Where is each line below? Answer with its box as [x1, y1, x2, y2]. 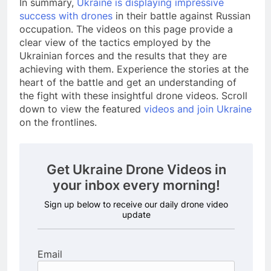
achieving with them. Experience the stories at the [19, 63, 249, 76]
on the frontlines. [19, 116, 97, 129]
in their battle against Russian [113, 10, 250, 22]
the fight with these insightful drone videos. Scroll [19, 90, 247, 102]
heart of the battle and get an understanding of [19, 76, 237, 89]
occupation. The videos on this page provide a [19, 23, 233, 36]
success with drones [19, 10, 113, 22]
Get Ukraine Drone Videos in [46, 162, 226, 178]
